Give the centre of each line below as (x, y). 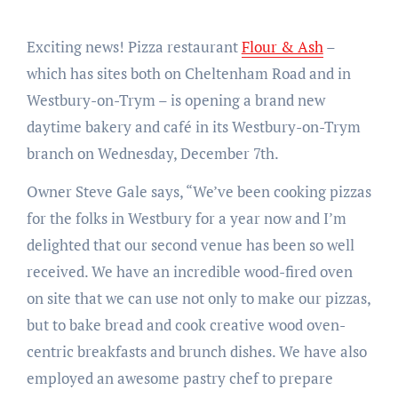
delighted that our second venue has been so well (190, 245)
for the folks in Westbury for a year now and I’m (186, 219)
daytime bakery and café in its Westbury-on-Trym (193, 127)
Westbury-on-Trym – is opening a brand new (175, 100)
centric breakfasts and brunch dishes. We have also (196, 352)
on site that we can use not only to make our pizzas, (198, 298)
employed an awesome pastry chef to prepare (179, 378)
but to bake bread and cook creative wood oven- (186, 325)
